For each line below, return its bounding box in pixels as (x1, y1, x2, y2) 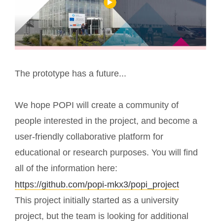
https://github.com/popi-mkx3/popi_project (15, 179, 179, 189)
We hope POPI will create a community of (15, 100, 179, 110)
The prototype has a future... (15, 68, 126, 78)
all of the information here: (15, 163, 117, 173)
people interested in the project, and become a (15, 115, 197, 126)
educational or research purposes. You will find (15, 147, 198, 157)
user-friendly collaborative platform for (15, 131, 163, 142)
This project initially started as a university (15, 195, 179, 205)
